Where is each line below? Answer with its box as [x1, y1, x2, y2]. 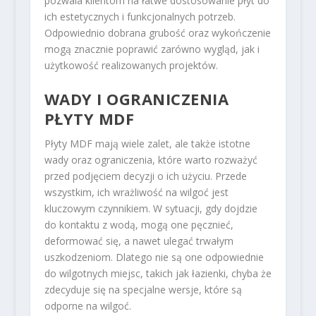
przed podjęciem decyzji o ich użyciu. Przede [44, 169, 247, 183]
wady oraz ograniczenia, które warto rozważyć [44, 153, 257, 167]
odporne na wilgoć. [44, 299, 131, 313]
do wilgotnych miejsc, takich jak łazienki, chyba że [44, 267, 272, 281]
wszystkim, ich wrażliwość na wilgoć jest [44, 186, 229, 200]
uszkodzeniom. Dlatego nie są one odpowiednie [44, 250, 264, 265]
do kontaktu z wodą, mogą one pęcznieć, [44, 218, 233, 232]
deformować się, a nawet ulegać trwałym [44, 234, 233, 248]
